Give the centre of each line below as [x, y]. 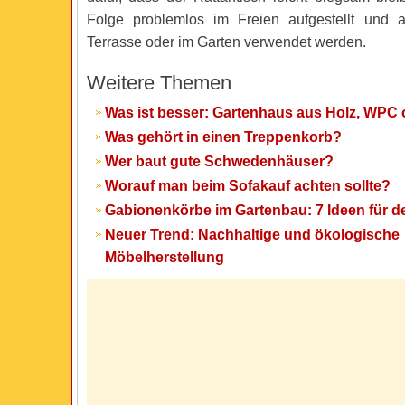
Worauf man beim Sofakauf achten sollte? [247, 186]
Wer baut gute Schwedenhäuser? [219, 161]
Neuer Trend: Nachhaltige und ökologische [252, 235]
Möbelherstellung [164, 257]
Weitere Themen [159, 83]
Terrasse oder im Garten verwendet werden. [226, 42]
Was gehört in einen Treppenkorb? [223, 137]
